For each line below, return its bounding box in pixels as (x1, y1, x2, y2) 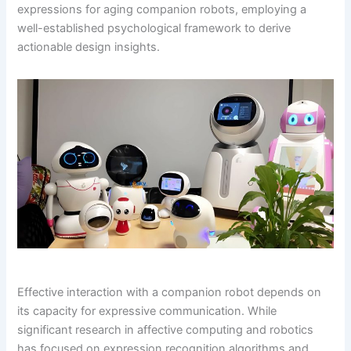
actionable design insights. (17, 39, 161, 54)
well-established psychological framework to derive (17, 20, 291, 35)
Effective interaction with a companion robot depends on (17, 284, 322, 299)
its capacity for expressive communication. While (17, 303, 277, 318)
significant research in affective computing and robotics (17, 322, 314, 337)
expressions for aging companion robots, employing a (17, 2, 307, 16)
